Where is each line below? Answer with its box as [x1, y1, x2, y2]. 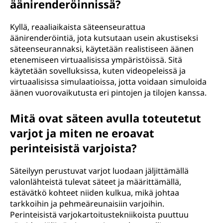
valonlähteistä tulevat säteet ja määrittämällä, [10, 176, 181, 187]
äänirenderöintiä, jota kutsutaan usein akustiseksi [10, 32, 198, 43]
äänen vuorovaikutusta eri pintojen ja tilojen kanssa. [10, 87, 207, 98]
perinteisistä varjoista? [10, 140, 137, 155]
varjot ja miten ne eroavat [10, 125, 154, 140]
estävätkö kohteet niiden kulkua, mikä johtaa [10, 187, 179, 198]
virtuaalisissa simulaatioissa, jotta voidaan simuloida [10, 76, 207, 87]
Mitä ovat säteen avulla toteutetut [10, 111, 201, 125]
